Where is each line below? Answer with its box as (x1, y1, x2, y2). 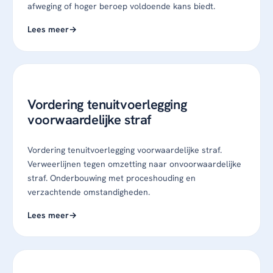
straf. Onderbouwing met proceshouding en (27, 172, 196, 183)
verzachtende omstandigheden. (27, 186, 150, 197)
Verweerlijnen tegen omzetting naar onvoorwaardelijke (27, 158, 241, 169)
